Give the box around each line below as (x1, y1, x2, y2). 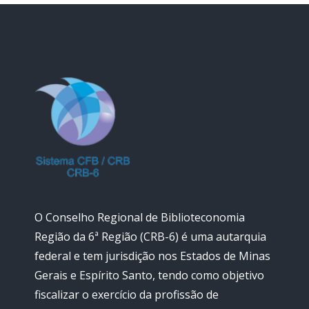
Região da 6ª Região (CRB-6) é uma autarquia (34, 228, 266, 244)
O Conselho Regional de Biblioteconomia (34, 209, 245, 225)
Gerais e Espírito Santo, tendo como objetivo (34, 267, 264, 283)
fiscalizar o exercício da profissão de (34, 286, 219, 302)
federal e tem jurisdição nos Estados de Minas (34, 248, 270, 263)
